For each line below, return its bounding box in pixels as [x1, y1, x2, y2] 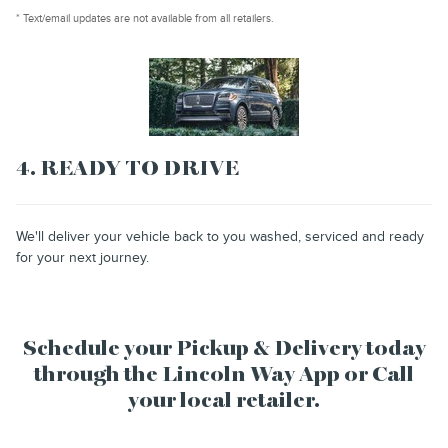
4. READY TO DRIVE [16, 158, 239, 180]
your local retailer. [128, 390, 320, 412]
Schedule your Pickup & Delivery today [22, 338, 426, 360]
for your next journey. [16, 248, 149, 266]
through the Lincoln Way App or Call [34, 364, 414, 386]
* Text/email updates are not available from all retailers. [16, 11, 274, 25]
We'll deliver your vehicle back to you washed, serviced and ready [16, 227, 424, 245]
